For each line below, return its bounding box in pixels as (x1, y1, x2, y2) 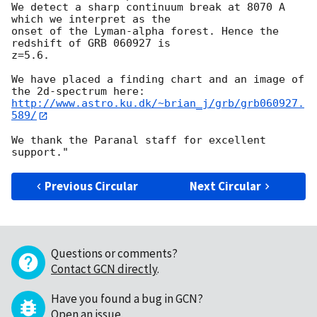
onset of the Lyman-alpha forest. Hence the (11, 25, 279, 38)
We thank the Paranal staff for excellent (11, 133, 266, 146)
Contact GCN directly (51, 260, 157, 277)
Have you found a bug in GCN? (51, 290, 203, 306)
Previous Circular (45, 178, 139, 194)
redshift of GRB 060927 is (11, 37, 171, 50)
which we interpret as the (11, 13, 171, 26)
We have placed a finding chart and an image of (11, 73, 304, 86)
